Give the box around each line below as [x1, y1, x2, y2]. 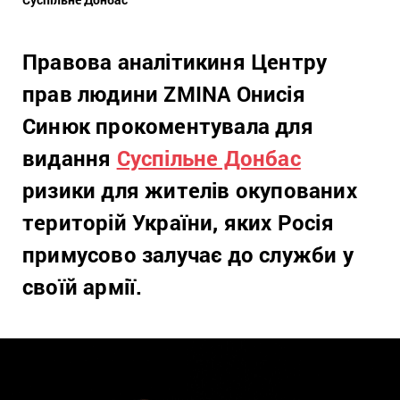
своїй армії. [22, 272, 143, 301]
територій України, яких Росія [22, 208, 334, 237]
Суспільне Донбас [116, 144, 301, 172]
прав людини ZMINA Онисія [22, 79, 305, 108]
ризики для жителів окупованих [22, 176, 357, 204]
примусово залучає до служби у [22, 240, 354, 269]
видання [22, 144, 117, 172]
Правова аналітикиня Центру [22, 47, 328, 76]
